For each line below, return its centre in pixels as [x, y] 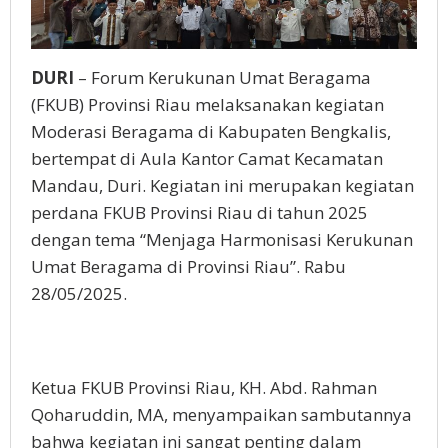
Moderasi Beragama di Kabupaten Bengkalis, [211, 132]
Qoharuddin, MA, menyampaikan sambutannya [221, 415]
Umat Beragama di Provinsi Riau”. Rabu [188, 267]
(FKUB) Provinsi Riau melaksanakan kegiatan [207, 105]
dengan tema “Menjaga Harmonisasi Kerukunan [222, 240]
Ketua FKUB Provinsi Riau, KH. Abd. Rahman [204, 388]
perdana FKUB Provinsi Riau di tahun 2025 [199, 213]
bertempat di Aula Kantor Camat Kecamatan [207, 159]
